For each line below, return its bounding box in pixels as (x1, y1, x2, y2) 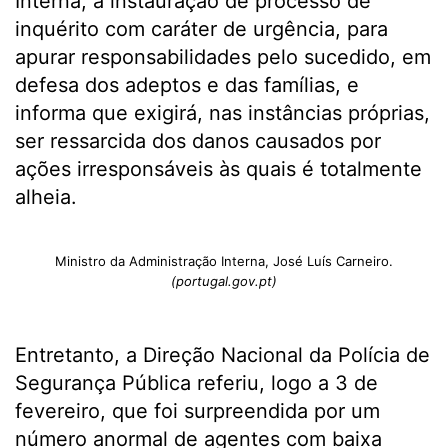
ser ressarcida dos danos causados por (15, 129, 381, 154)
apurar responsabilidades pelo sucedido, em (15, 45, 431, 70)
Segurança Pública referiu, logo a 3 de (15, 371, 378, 396)
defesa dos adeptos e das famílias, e (15, 73, 359, 98)
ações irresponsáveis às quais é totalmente (15, 157, 422, 182)
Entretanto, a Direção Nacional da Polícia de (15, 343, 430, 368)
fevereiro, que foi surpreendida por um (15, 399, 380, 424)
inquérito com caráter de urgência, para (15, 17, 388, 42)
